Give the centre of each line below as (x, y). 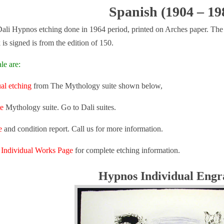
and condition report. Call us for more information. (82, 129)
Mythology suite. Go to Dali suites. (60, 107)
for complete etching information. (126, 150)
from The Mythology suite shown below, (97, 86)
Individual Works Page (37, 150)
